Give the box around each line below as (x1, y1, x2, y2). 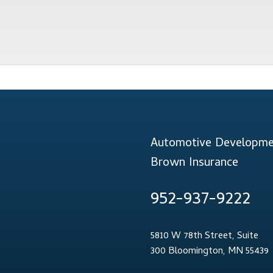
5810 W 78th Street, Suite (151, 228, 259, 244)
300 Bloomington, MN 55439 (151, 243, 269, 260)
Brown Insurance (151, 154, 239, 174)
